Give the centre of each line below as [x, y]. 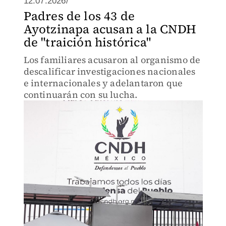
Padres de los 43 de [79, 16]
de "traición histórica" [87, 42]
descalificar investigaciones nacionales [109, 71]
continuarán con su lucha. [80, 95]
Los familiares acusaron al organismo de [112, 60]
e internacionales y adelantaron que [103, 83]
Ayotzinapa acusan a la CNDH [110, 29]
